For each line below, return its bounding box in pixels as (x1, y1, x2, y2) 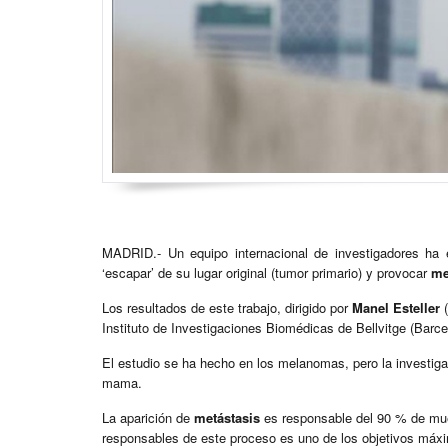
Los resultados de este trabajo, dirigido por (102, 298, 352, 318)
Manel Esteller (352, 298, 444, 318)
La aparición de (102, 408, 194, 428)
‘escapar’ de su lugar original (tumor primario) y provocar (102, 263, 431, 283)
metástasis (194, 408, 260, 428)
